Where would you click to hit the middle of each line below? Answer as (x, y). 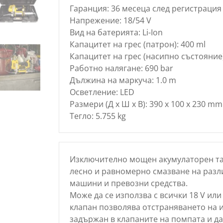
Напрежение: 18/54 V (110, 20)
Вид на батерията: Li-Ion (116, 32)
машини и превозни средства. (128, 183)
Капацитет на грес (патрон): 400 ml (137, 44)
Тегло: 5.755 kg (98, 116)
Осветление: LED (102, 92)
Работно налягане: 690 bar (121, 68)
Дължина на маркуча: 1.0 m (123, 80)
